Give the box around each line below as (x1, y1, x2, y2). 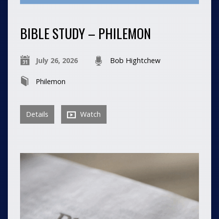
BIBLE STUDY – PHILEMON (20, 23, 151, 44)
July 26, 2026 (35, 56, 78, 66)
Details (25, 109, 48, 119)
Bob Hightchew (109, 56, 160, 66)
